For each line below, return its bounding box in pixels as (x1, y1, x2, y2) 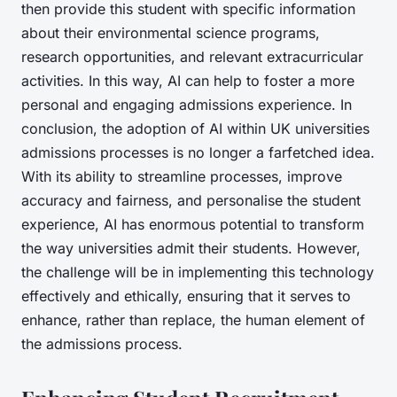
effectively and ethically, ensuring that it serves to (21, 287, 351, 306)
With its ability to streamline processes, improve (21, 167, 342, 186)
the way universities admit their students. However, (21, 239, 361, 258)
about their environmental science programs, (21, 24, 320, 43)
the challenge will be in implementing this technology (21, 263, 374, 282)
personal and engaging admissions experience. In (21, 96, 352, 114)
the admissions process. (21, 335, 183, 354)
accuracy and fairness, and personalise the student (21, 191, 361, 210)
